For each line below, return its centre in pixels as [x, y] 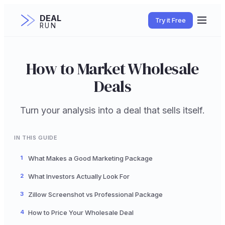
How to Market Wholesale [113, 69]
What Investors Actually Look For [79, 176]
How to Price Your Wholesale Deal [81, 212]
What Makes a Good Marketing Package [90, 158]
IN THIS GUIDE [36, 137]
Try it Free [171, 20]
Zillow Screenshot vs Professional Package [95, 194]
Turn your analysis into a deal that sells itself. [113, 110]
